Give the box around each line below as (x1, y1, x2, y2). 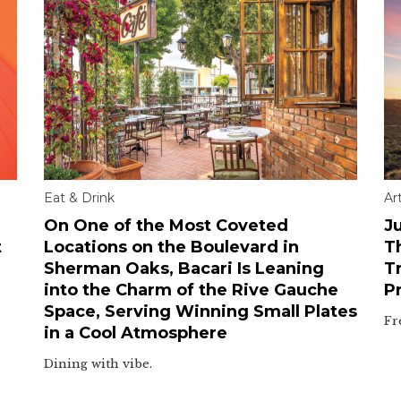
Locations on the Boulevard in (44, 236, 299, 257)
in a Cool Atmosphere (44, 322, 227, 343)
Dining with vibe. (44, 355, 152, 371)
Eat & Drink (44, 189, 115, 206)
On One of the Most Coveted (44, 215, 288, 235)
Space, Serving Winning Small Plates (44, 301, 357, 321)
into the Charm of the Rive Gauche (44, 279, 338, 300)
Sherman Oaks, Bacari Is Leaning (44, 258, 324, 278)
